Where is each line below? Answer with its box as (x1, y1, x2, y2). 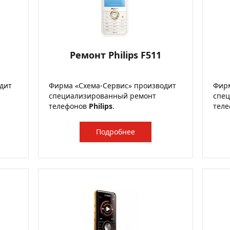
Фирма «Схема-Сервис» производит (49, 81, 176, 90)
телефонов (49, 101, 89, 111)
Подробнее (96, 127, 135, 137)
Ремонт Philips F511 (70, 49, 161, 61)
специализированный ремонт (49, 91, 156, 101)
